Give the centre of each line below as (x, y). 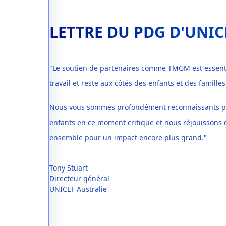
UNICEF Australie (78, 189)
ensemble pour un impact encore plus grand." (128, 137)
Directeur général (79, 178)
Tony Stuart (69, 168)
